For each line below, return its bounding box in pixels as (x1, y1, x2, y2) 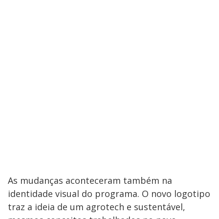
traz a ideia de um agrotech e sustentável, (8, 201, 185, 213)
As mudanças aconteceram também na (8, 175, 172, 187)
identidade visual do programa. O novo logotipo (8, 188, 210, 200)
